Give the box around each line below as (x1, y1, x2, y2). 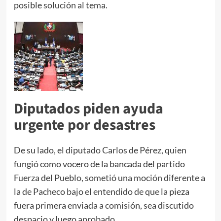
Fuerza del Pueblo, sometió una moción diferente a (13, 172, 205, 183)
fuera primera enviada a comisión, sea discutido (13, 199, 194, 211)
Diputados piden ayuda (13, 98, 163, 119)
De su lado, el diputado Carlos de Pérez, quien (13, 144, 186, 155)
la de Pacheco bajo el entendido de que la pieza (13, 185, 189, 197)
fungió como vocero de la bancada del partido (13, 158, 185, 169)
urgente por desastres (13, 114, 155, 136)
